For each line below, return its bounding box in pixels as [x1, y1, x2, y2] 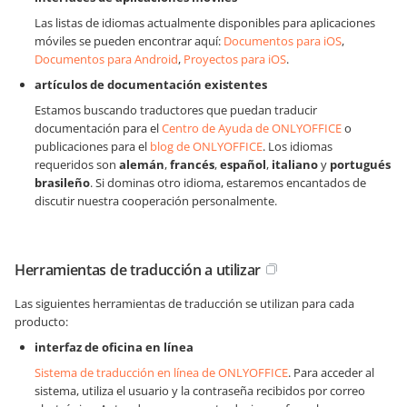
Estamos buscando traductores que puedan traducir [35, 102, 317, 118]
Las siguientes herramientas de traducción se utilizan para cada [15, 295, 354, 312]
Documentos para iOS [223, 33, 342, 49]
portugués [330, 156, 391, 173]
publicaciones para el [35, 138, 150, 154]
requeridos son [35, 156, 119, 173]
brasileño [35, 174, 90, 191]
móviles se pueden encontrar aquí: [35, 33, 223, 49]
